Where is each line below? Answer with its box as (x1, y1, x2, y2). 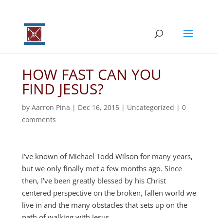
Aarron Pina (31, 103, 70, 112)
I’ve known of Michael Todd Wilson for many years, (21, 151, 193, 161)
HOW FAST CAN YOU (21, 64, 162, 84)
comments (21, 115, 56, 124)
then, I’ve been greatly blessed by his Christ (21, 176, 166, 185)
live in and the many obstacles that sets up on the (21, 200, 187, 210)
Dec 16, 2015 (77, 103, 119, 112)
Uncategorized (127, 103, 174, 112)
